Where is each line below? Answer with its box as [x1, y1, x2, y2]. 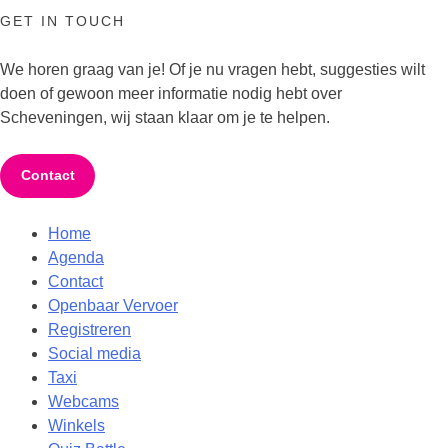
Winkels [48, 416, 105, 434]
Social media [48, 344, 141, 362]
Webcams [48, 392, 119, 410]
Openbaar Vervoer [48, 296, 178, 314]
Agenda [48, 248, 104, 266]
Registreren [48, 320, 131, 338]
